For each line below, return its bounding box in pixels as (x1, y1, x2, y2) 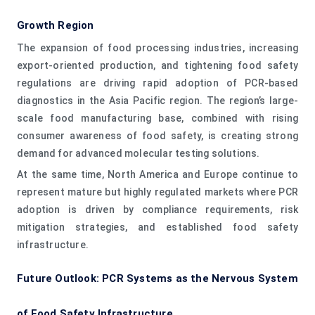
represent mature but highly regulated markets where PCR (17, 186, 298, 198)
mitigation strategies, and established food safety (17, 221, 298, 233)
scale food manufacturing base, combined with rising (17, 112, 298, 124)
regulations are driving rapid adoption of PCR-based (17, 77, 298, 89)
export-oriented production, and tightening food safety (17, 59, 298, 71)
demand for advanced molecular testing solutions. (17, 147, 260, 159)
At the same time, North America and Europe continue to (17, 168, 298, 180)
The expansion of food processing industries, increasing (17, 41, 298, 53)
